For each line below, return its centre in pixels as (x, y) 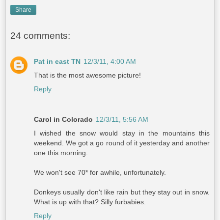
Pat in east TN (57, 61)
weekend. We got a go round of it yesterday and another (122, 143)
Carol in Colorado (63, 119)
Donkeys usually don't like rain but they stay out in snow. (122, 192)
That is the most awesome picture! (87, 75)
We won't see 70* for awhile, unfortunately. (100, 172)
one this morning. (61, 152)
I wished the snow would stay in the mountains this (122, 133)
